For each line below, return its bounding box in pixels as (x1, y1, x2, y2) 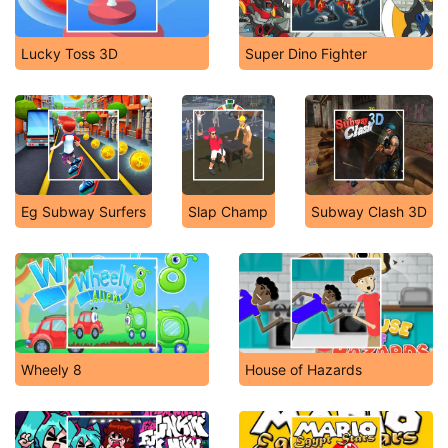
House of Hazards (245, 361, 362, 378)
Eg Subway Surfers (21, 203, 146, 220)
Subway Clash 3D (311, 203, 427, 220)
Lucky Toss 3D (21, 45, 118, 62)
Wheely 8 (21, 361, 82, 378)
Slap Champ (188, 203, 268, 220)
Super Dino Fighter (245, 45, 367, 62)
